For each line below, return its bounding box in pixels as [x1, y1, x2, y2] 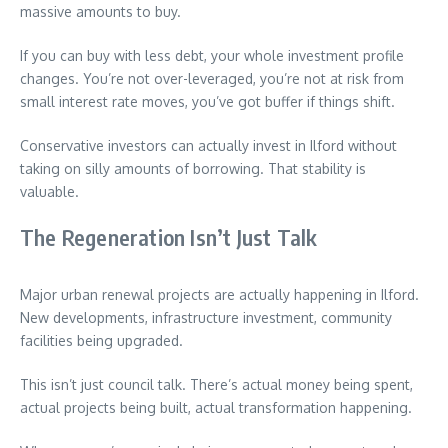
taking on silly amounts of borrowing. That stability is [20, 159, 366, 177]
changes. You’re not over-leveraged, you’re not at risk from [20, 69, 404, 87]
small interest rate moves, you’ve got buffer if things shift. [20, 92, 395, 110]
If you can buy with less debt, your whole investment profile [20, 46, 404, 64]
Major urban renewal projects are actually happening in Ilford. [20, 285, 419, 303]
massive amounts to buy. [20, 2, 181, 20]
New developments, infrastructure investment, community [20, 308, 392, 326]
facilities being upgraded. [20, 331, 183, 349]
